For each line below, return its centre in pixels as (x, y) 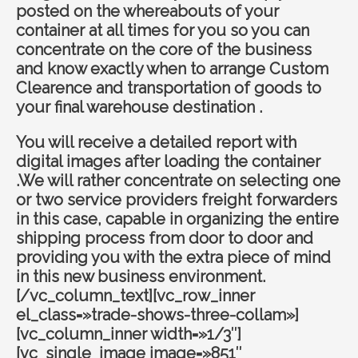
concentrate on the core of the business (164, 50)
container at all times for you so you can (163, 31)
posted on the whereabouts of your (147, 12)
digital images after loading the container (168, 162)
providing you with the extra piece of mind (173, 258)
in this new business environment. (141, 277)
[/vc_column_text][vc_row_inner (135, 296)
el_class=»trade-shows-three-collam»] (157, 315)
